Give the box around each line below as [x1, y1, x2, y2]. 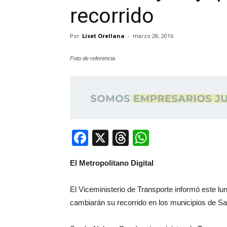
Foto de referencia [70, 55, 115, 62]
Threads [129, 128, 189, 147]
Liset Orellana [82, 32, 125, 40]
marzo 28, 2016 [133, 32, 173, 40]
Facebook [88, 128, 160, 147]
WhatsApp [149, 128, 224, 147]
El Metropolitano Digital [70, 158, 154, 167]
